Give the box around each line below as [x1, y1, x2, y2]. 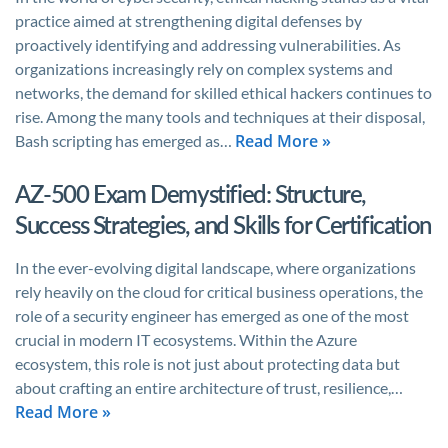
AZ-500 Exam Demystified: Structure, [15, 179, 367, 208]
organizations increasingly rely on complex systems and [15, 59, 393, 78]
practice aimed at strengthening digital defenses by [15, 11, 362, 30]
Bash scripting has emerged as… [15, 131, 235, 150]
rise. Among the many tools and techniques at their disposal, [15, 107, 425, 126]
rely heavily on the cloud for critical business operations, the [15, 282, 423, 301]
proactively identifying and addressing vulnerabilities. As [15, 35, 401, 54]
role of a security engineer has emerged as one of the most [15, 306, 409, 325]
